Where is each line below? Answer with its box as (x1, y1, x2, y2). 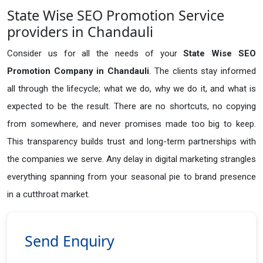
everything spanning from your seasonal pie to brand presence (7, 171, 256, 183)
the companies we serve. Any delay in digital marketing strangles (7, 154, 256, 165)
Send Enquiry (25, 231, 114, 251)
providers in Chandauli (7, 22, 153, 42)
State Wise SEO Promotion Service (7, 6, 224, 25)
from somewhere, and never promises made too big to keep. (7, 119, 256, 130)
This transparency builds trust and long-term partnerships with (7, 136, 256, 147)
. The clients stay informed (149, 66, 257, 77)
